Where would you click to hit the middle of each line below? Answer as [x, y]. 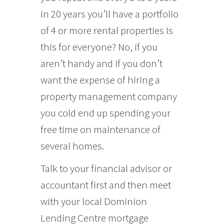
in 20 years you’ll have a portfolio [109, 13]
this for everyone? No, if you [99, 46]
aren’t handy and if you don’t [101, 63]
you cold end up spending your [105, 112]
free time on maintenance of [100, 129]
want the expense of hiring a [100, 79]
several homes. [72, 145]
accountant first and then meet [105, 184]
